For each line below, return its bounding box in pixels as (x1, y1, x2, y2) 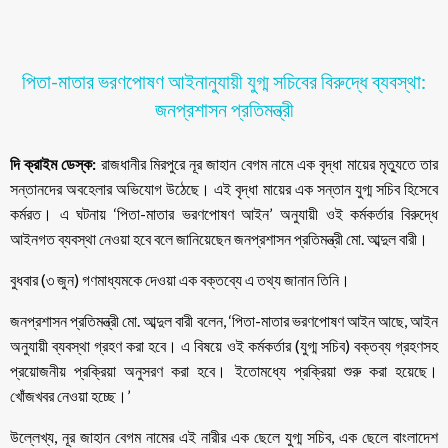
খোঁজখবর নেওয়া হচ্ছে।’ (10, 386, 130, 406)
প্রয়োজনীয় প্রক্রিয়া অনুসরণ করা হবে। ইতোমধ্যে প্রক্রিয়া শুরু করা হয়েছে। (10, 361, 438, 381)
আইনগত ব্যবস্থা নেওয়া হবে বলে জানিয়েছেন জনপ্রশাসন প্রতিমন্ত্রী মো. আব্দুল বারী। (10, 229, 428, 249)
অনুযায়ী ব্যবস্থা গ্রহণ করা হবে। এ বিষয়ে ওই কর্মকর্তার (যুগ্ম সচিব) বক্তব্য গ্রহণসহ (10, 336, 438, 356)
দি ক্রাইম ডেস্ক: (10, 154, 97, 174)
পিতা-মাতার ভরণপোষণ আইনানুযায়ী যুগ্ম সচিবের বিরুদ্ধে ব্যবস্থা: (22, 69, 426, 94)
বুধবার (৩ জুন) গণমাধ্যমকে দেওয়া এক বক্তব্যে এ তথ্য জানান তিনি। (10, 270, 350, 290)
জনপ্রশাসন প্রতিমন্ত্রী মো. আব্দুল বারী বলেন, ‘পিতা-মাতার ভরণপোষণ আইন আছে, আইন (10, 311, 438, 331)
